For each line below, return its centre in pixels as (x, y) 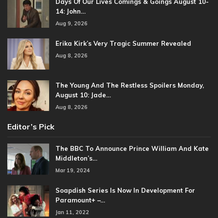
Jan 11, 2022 (72, 212)
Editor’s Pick (31, 127)
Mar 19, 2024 (73, 171)
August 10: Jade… (83, 95)
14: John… (71, 11)
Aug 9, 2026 (72, 24)
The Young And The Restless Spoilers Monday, (130, 85)
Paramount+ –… (80, 200)
